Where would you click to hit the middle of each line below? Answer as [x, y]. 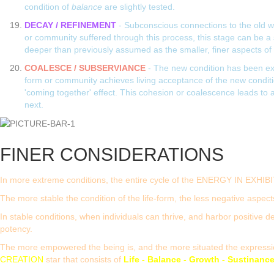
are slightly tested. [140, 7]
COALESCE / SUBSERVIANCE [85, 68]
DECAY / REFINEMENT [70, 25]
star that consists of [83, 260]
